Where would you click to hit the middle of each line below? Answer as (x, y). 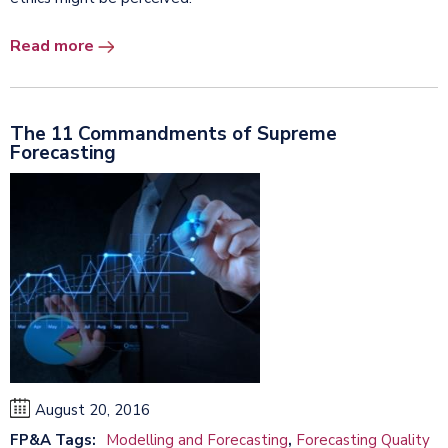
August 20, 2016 (92, 409)
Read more (52, 45)
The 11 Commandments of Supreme (173, 133)
